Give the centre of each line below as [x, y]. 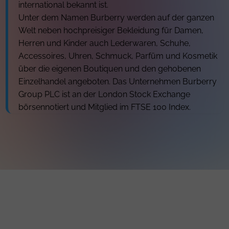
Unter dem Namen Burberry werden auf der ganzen [117, 18]
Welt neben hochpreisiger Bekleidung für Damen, [111, 30]
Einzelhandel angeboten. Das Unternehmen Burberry [118, 82]
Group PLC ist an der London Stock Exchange [105, 94]
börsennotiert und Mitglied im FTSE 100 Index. [105, 107]
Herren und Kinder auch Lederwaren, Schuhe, [105, 43]
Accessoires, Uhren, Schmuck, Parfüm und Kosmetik [118, 56]
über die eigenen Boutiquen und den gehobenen [110, 69]
